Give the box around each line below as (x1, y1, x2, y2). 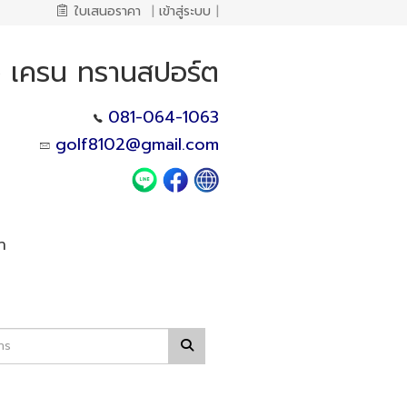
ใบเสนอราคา (74, 2, 141, 21)
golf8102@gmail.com (55, 131, 219, 157)
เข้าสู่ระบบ (159, 2, 211, 21)
